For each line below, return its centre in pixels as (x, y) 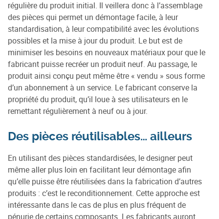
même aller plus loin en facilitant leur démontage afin (99, 170)
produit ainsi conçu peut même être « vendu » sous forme (106, 76)
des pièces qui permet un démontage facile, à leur (93, 17)
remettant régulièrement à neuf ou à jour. (78, 111)
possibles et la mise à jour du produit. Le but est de (95, 41)
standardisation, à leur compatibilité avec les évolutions (103, 29)
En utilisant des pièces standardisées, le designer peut (100, 158)
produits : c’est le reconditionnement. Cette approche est (104, 193)
